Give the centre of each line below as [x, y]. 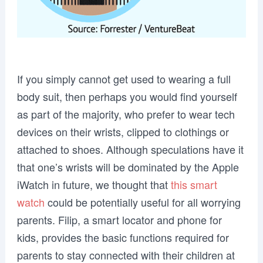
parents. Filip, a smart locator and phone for [119, 220]
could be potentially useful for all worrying [142, 202]
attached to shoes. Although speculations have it [130, 149]
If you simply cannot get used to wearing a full [124, 79]
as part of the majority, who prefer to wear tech [126, 114]
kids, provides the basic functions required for [123, 237]
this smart [194, 185]
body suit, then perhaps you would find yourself [127, 97]
